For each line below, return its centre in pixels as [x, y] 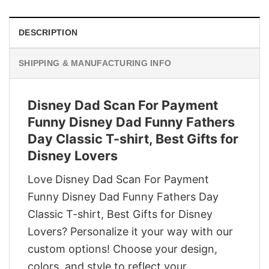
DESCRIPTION [48, 33]
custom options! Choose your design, [122, 249]
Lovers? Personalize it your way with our [130, 231]
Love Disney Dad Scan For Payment [118, 179]
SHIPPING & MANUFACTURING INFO [95, 63]
